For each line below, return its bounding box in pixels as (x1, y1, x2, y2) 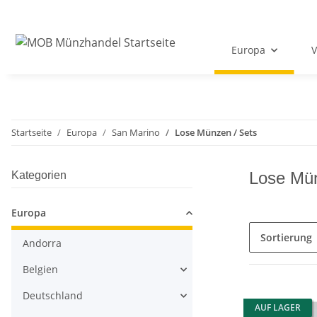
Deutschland (23, 289, 83, 303)
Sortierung (260, 231, 312, 245)
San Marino (112, 126, 160, 139)
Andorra (23, 236, 62, 250)
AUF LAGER (255, 301, 301, 314)
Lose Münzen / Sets (175, 126, 257, 139)
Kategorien (11, 169, 67, 182)
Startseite (11, 126, 52, 139)
